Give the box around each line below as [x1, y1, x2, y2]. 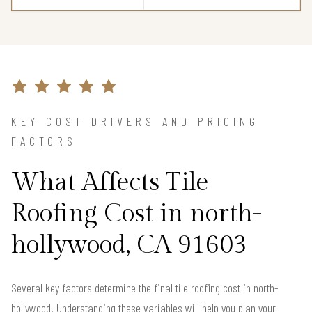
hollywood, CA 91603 [11, 231, 247, 260]
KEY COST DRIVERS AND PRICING [11, 114, 259, 129]
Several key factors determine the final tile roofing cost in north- [11, 280, 279, 295]
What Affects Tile [11, 168, 209, 197]
